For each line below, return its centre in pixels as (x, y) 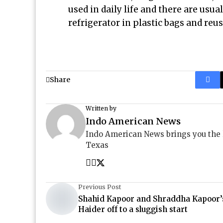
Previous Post (100, 187)
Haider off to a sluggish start (133, 209)
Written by (101, 108)
